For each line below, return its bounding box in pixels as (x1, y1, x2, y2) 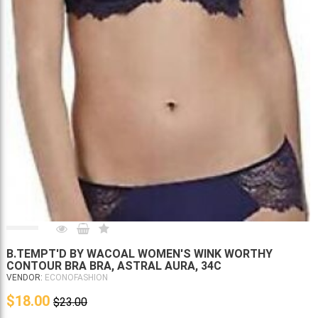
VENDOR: (6, 273, 43, 283)
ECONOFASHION (43, 273, 108, 283)
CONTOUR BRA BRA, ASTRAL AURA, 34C (6, 259, 221, 273)
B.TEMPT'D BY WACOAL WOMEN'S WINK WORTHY (6, 247, 273, 261)
